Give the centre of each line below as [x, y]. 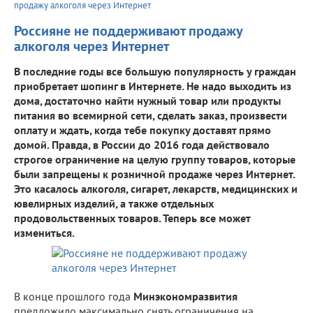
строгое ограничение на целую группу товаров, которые [155, 159]
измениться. [44, 232]
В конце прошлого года [74, 296]
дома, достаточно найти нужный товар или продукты [147, 100]
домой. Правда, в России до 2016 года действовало [142, 144]
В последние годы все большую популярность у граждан [155, 71]
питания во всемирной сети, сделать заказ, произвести [151, 115]
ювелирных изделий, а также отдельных [114, 203]
